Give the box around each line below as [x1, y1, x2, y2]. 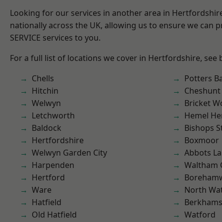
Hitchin [32, 85, 58, 96]
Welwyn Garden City [32, 147, 107, 158]
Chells [32, 73, 54, 84]
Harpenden [32, 160, 74, 170]
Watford [184, 209, 216, 220]
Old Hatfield [32, 209, 77, 220]
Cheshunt [184, 85, 221, 96]
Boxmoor [184, 135, 219, 146]
